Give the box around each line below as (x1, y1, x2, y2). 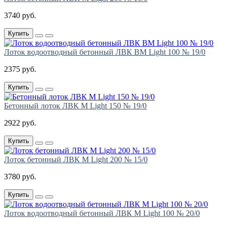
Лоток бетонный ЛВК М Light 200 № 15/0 (4, 155, 148, 164)
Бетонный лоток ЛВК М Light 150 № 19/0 (4, 101, 147, 110)
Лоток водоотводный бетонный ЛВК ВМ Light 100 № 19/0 (4, 48, 205, 57)
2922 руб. (4, 119, 36, 128)
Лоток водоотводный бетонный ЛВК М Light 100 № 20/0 (4, 209, 200, 218)
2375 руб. (4, 65, 36, 74)
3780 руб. (4, 172, 36, 181)
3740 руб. (4, 11, 36, 20)
